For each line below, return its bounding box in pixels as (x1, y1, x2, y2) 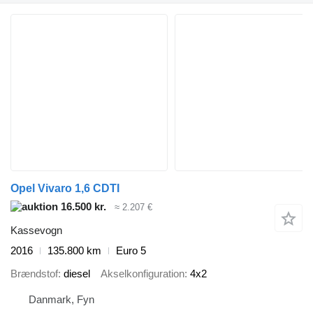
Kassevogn (10, 224, 62, 237)
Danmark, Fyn (29, 293, 94, 306)
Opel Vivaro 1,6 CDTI (10, 182, 119, 194)
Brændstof (10, 267, 58, 279)
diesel (64, 267, 90, 279)
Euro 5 (116, 245, 146, 257)
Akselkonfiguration (101, 267, 184, 279)
